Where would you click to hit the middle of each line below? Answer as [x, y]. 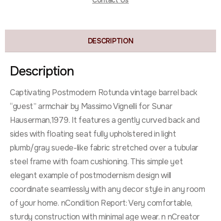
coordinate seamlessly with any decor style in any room [108, 189]
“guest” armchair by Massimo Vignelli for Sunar [91, 107]
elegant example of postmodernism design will [91, 176]
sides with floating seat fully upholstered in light [93, 134]
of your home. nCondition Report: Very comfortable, [101, 203]
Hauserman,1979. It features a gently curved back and [105, 120]
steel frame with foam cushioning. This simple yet [96, 162]
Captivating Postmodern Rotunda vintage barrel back [104, 93]
